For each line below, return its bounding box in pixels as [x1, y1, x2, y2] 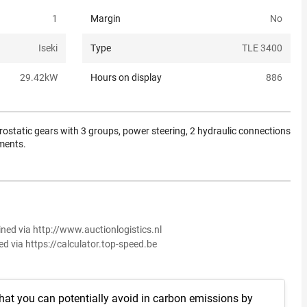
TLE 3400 [242, 42, 282, 54]
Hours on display [90, 72, 162, 84]
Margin [90, 13, 121, 25]
